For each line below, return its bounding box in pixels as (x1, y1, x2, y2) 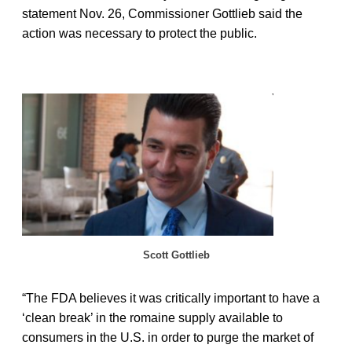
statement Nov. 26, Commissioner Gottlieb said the (22, 6, 302, 20)
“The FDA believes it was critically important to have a (22, 291, 320, 305)
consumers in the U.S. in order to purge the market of (22, 330, 313, 344)
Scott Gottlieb (142, 248, 210, 261)
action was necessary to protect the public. (22, 26, 257, 40)
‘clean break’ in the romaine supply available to (22, 310, 283, 324)
